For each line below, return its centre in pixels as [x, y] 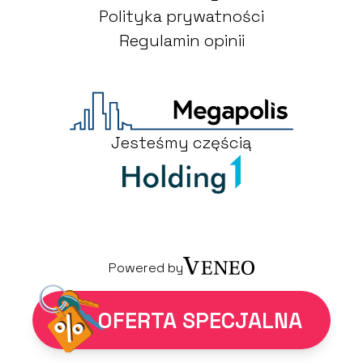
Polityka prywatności [181, 17]
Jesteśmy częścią [181, 143]
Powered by [146, 268]
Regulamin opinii [181, 41]
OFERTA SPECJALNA [201, 320]
